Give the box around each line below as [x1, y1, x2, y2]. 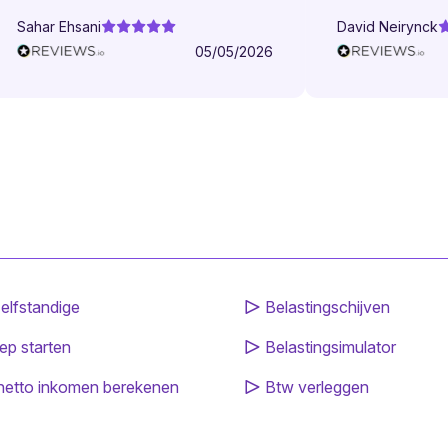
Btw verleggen [265, 376, 369, 397]
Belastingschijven [265, 296, 390, 317]
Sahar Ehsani [5, 17, 90, 35]
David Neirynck [325, 17, 427, 35]
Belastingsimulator [265, 336, 396, 357]
